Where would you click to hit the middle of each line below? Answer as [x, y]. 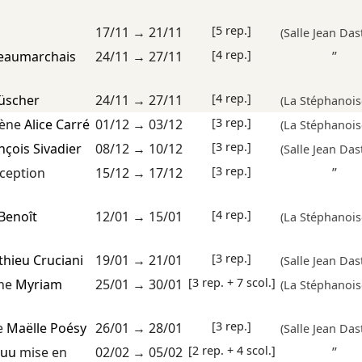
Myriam [38, 285]
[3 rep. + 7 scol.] [232, 283]
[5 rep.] [232, 31]
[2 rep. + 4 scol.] [232, 351]
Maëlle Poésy [46, 328]
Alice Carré [57, 125]
